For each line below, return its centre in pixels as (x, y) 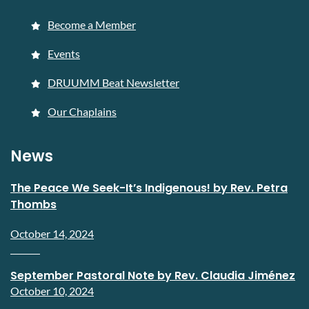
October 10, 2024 (52, 291)
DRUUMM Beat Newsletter (113, 82)
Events (64, 53)
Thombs (33, 205)
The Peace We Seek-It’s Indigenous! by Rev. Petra (149, 188)
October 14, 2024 (52, 233)
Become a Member (92, 24)
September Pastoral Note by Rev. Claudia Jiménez (153, 276)
